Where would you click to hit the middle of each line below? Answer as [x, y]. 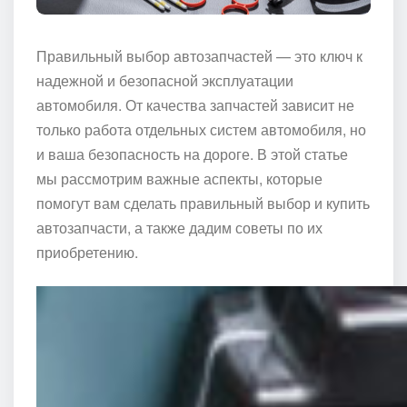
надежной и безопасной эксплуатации [165, 81]
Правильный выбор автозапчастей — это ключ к [199, 56]
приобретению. [87, 253]
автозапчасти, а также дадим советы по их [179, 228]
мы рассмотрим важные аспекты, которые [179, 179]
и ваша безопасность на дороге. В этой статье [192, 154]
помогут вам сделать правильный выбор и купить [203, 203]
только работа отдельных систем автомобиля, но [201, 130]
